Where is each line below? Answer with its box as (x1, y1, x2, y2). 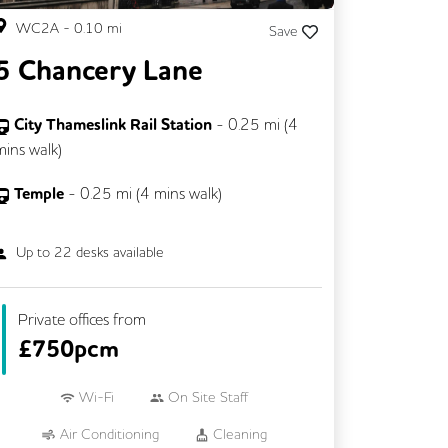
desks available (72, 243, 165, 262)
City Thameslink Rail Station (14, 114, 212, 136)
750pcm (32, 333, 119, 366)
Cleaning (212, 424, 267, 443)
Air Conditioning (59, 424, 159, 443)
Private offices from (18, 309, 146, 330)
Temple (14, 183, 68, 205)
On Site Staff (167, 387, 248, 406)
